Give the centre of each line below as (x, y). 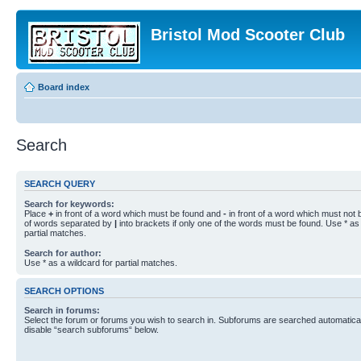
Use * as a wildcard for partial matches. (101, 262)
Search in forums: (62, 310)
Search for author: (63, 253)
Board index (64, 87)
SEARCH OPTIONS (64, 290)
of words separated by (69, 223)
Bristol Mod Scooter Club (248, 35)
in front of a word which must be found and (138, 213)
